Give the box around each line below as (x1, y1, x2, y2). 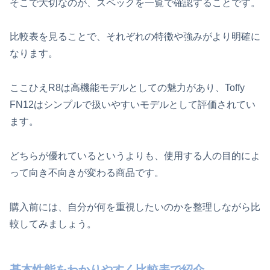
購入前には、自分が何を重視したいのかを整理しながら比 (10, 201, 260, 212)
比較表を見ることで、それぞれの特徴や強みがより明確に (10, 31, 260, 42)
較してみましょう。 (10, 218, 96, 229)
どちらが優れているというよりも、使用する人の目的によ (10, 151, 260, 162)
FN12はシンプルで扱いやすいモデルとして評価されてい (10, 99, 256, 110)
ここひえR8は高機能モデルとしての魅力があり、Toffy (10, 83, 245, 93)
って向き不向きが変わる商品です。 (10, 168, 164, 178)
